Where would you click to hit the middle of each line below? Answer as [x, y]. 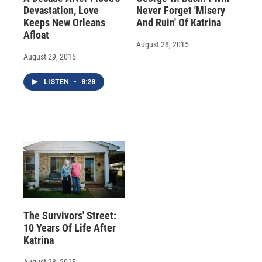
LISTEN [57, 82]
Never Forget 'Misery [180, 11]
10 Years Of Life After [70, 227]
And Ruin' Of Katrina [178, 23]
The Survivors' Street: [70, 215]
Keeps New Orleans [64, 23]
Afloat [36, 35]
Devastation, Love [61, 11]
